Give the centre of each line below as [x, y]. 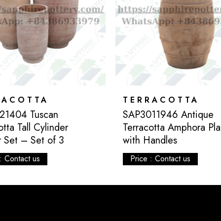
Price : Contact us [160, 159]
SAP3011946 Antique [168, 114]
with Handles [150, 140]
